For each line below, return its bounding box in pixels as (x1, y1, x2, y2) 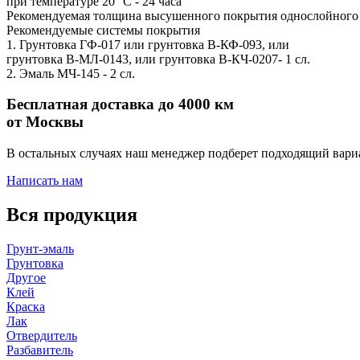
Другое (6, 270, 46, 284)
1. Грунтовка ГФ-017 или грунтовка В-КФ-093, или (6, 37, 289, 51)
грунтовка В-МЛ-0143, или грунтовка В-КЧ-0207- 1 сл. (6, 51, 310, 66)
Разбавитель (6, 342, 73, 357)
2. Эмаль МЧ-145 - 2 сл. (6, 66, 135, 80)
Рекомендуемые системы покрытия (6, 22, 200, 37)
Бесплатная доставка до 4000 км (6, 96, 234, 113)
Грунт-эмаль (6, 241, 74, 256)
